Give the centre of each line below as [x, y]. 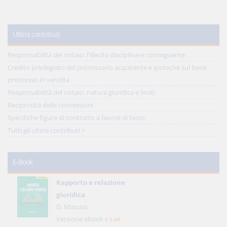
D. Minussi [71, 207]
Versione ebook [80, 219]
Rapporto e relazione [90, 182]
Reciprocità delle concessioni [50, 105]
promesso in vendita [39, 80]
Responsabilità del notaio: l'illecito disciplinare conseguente [96, 55]
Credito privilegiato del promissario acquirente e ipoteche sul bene [107, 67]
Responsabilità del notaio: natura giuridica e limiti [81, 92]
